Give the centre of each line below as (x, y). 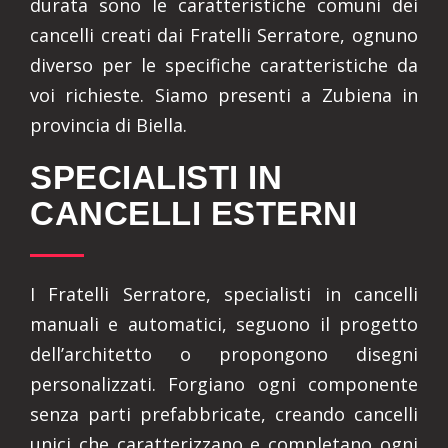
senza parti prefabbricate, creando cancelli (224, 414)
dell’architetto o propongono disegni (224, 354)
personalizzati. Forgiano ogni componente (224, 384)
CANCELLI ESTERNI (193, 213)
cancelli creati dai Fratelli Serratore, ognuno (224, 35)
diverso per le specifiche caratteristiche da (224, 65)
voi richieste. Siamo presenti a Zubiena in (224, 95)
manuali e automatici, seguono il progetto (224, 324)
